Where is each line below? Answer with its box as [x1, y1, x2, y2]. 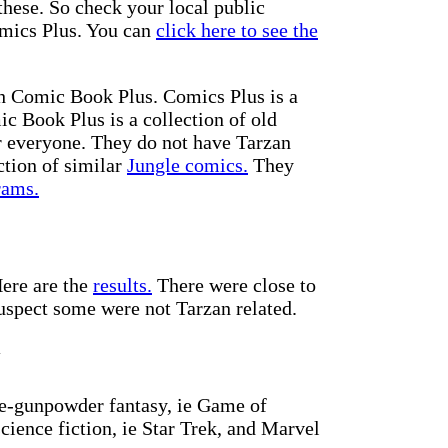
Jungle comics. [127, 154, 248, 177]
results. [93, 273, 152, 296]
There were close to [152, 273, 316, 296]
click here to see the [156, 19, 318, 42]
